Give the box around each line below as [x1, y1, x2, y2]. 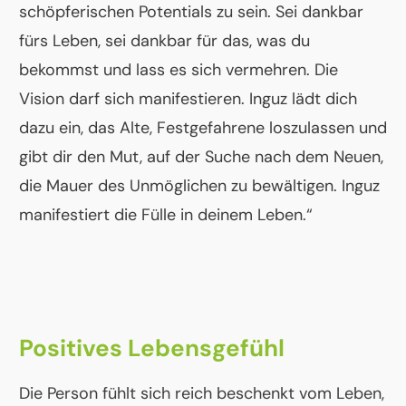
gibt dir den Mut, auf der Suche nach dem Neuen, [19, 146, 383, 169]
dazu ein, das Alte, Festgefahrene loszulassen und [19, 117, 387, 140]
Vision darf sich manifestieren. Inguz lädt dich [19, 88, 357, 111]
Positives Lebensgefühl [19, 333, 285, 364]
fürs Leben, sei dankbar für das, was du [19, 30, 310, 53]
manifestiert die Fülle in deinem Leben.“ [19, 204, 313, 227]
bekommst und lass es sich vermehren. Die [19, 59, 338, 82]
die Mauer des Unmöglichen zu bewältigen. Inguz [19, 175, 380, 198]
